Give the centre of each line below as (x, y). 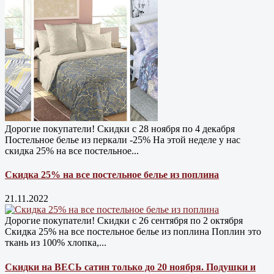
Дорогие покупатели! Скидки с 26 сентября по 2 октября (124, 221)
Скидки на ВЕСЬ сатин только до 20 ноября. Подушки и (130, 267)
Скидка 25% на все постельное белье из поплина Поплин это (133, 232)
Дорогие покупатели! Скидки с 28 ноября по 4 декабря (120, 128)
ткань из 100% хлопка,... (56, 243)
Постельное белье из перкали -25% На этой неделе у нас (123, 139)
